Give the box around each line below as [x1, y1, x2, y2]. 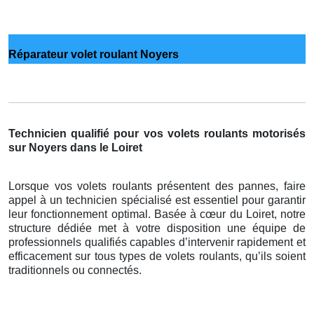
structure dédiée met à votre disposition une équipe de [8, 221, 306, 234]
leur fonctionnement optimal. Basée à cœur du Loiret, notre [8, 207, 306, 220]
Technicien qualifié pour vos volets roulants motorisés [8, 127, 306, 139]
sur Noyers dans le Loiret [8, 141, 142, 153]
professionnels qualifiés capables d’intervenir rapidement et [8, 235, 306, 248]
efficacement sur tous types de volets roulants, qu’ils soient [8, 250, 306, 262]
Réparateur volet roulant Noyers [8, 48, 179, 60]
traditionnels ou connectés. [8, 264, 142, 276]
